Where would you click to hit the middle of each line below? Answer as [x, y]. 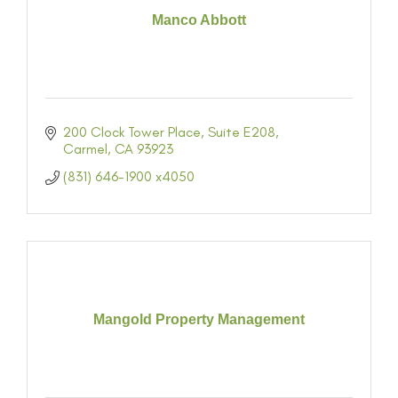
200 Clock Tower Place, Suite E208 [169, 132]
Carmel [85, 149]
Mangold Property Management [199, 319]
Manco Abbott [199, 20]
